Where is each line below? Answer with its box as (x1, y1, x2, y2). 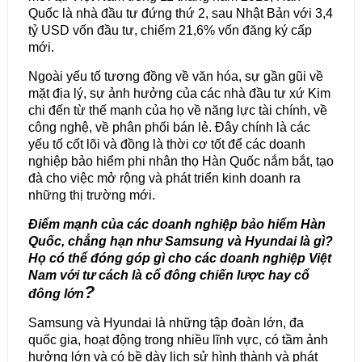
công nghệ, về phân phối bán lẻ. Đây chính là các (27, 120, 310, 135)
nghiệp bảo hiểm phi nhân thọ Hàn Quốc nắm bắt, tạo (27, 154, 334, 169)
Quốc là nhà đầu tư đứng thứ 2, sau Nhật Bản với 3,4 (27, 6, 333, 21)
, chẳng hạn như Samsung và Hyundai (61, 234, 297, 249)
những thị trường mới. (27, 188, 155, 203)
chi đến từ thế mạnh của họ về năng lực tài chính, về (27, 103, 327, 118)
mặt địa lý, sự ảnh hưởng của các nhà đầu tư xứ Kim (27, 86, 330, 101)
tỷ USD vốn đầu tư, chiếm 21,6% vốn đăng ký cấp (27, 23, 312, 38)
